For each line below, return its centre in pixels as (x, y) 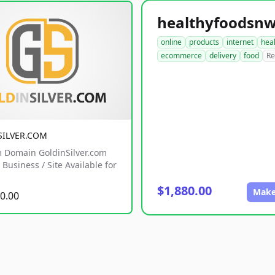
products (204, 42)
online (171, 42)
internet (240, 42)
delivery (223, 56)
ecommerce (181, 56)
